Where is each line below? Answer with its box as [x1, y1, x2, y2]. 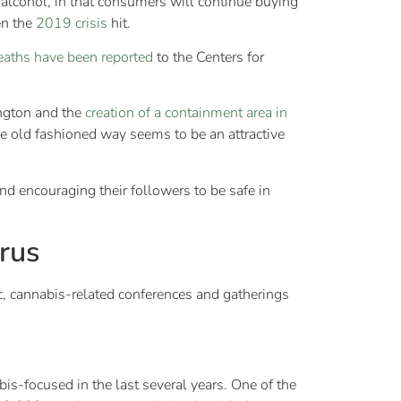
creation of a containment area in [85, 103, 287, 124]
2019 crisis [36, 13, 107, 33]
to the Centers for [153, 47, 264, 68]
